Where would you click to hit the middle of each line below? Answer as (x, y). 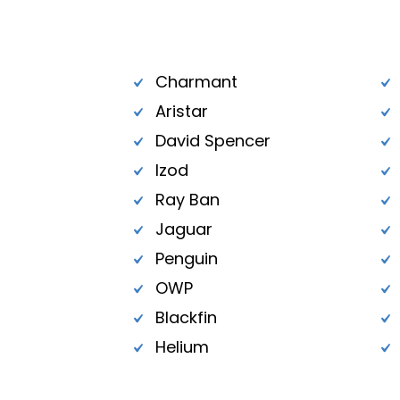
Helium (182, 347)
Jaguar (184, 229)
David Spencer (213, 141)
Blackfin (186, 318)
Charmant (196, 82)
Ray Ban (187, 200)
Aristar (182, 112)
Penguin (187, 259)
